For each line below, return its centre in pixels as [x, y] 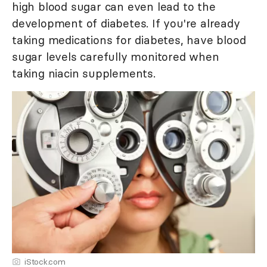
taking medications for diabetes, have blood [129, 40]
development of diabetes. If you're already [126, 24]
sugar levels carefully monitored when [116, 57]
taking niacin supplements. [84, 74]
